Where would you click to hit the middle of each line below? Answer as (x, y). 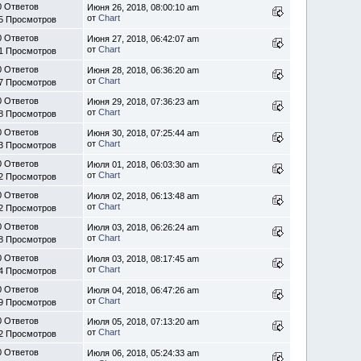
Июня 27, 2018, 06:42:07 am (143, 39)
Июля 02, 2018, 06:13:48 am (143, 196)
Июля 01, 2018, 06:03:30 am (143, 164)
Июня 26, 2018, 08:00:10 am (143, 7)
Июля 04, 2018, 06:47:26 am (143, 290)
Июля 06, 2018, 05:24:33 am (143, 353)
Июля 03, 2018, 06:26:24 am (143, 227)
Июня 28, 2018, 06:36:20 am (143, 70)
